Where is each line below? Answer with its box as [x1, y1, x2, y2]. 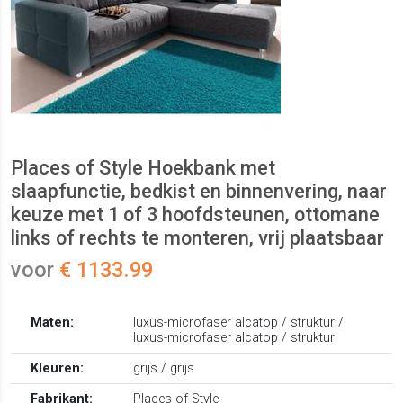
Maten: [31, 315, 75, 331]
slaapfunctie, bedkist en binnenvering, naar [11, 180, 387, 203]
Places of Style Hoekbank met [11, 157, 275, 180]
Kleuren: [31, 361, 85, 377]
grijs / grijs [133, 361, 195, 377]
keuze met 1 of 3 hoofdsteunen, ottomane [11, 203, 380, 227]
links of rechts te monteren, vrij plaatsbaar [11, 227, 384, 250]
